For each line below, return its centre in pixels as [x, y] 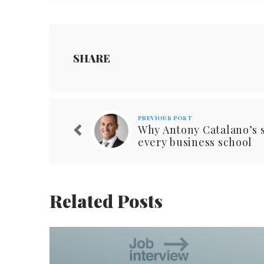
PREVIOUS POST [165, 118]
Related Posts [106, 201]
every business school [195, 142]
